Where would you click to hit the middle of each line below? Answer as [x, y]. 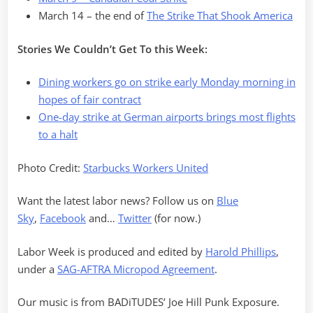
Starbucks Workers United [146, 167]
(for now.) [176, 218]
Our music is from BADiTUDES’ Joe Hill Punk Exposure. [148, 302]
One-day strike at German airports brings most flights [167, 117]
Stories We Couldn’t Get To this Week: [112, 49]
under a [37, 269]
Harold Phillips [241, 251]
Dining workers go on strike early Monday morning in [167, 82]
